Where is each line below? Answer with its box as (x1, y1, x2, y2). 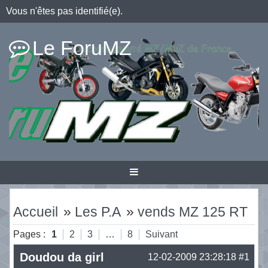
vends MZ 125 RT (138, 204, 248, 220)
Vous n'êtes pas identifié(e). (6, 6, 123, 16)
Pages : (13, 229, 45, 239)
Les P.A (75, 204, 121, 220)
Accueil (13, 204, 58, 220)
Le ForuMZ (32, 36, 132, 59)
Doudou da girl (19, 250, 104, 264)
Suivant (145, 229, 178, 239)
